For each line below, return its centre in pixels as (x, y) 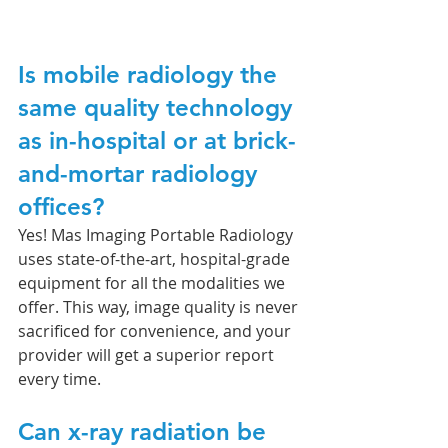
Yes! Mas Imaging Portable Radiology (157, 235)
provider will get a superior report (148, 355)
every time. (61, 379)
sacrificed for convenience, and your (156, 331)
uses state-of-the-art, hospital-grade (156, 259)
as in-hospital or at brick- (157, 141)
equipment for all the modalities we (153, 283)
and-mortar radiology (141, 174)
